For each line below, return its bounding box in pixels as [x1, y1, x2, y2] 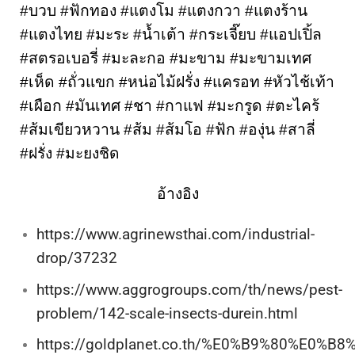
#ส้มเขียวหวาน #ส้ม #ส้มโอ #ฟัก [20, 121, 239, 139]
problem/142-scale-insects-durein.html [36, 303, 302, 323]
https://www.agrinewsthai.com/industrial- [36, 224, 315, 243]
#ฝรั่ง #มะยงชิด [20, 145, 119, 162]
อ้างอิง [156, 185, 199, 204]
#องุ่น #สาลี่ [239, 121, 315, 139]
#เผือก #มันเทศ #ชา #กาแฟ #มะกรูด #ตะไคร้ [20, 97, 319, 115]
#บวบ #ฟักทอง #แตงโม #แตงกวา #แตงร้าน [20, 2, 307, 20]
